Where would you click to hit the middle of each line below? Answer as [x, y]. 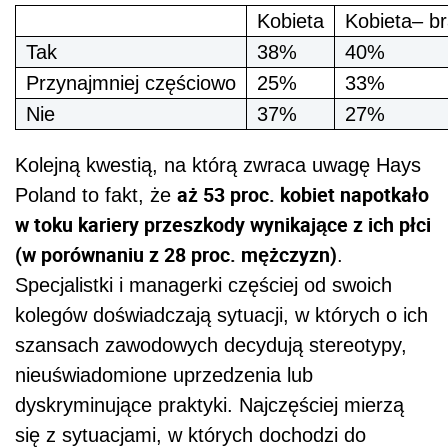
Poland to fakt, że [96, 194]
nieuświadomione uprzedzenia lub [164, 374]
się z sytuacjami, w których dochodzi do [190, 434]
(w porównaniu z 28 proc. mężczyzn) [176, 254]
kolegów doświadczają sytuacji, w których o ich [221, 314]
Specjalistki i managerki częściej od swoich [203, 284]
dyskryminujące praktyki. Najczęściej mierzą [209, 404]
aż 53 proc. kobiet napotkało [303, 194]
